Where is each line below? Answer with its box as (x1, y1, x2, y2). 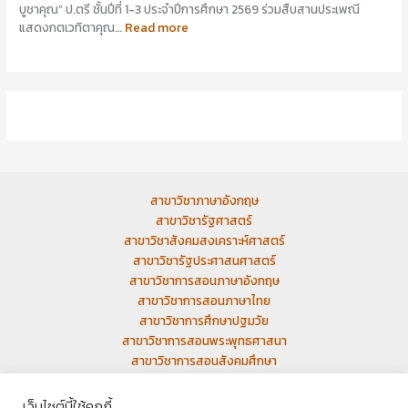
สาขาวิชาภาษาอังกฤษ (149, 191, 259, 209)
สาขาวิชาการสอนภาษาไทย (138, 291, 270, 310)
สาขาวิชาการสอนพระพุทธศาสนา (121, 331, 287, 350)
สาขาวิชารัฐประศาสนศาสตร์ (132, 251, 276, 270)
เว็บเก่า (187, 372, 221, 390)
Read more (125, 17, 189, 36)
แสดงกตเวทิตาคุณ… (19, 17, 126, 36)
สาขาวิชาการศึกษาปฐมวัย (139, 311, 269, 330)
